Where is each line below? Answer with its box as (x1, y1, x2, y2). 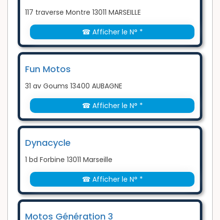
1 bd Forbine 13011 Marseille (25, 154, 112, 165)
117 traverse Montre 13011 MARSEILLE (25, 7, 141, 17)
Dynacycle (25, 136, 71, 149)
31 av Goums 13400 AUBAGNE (25, 81, 122, 91)
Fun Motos (25, 62, 71, 75)
